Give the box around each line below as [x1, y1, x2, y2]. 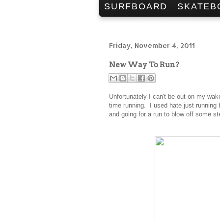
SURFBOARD [104, 1, 168, 11]
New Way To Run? [109, 60, 179, 69]
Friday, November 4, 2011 [109, 41, 195, 50]
